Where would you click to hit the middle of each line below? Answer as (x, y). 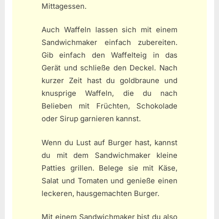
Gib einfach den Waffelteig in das (109, 55)
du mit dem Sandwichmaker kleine (109, 155)
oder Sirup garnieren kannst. (91, 119)
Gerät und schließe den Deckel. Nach (109, 68)
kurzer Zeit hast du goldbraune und (109, 81)
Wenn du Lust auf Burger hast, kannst (109, 142)
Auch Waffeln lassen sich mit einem (109, 30)
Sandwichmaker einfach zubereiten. (109, 43)
